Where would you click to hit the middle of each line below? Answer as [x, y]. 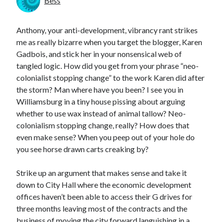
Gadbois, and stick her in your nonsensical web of [99, 54]
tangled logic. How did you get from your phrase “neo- [108, 66]
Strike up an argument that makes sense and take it [102, 173]
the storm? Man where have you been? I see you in [100, 89]
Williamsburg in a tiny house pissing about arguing [101, 101]
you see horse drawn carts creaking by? [83, 149]
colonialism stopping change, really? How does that [103, 125]
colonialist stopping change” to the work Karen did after [111, 78]
